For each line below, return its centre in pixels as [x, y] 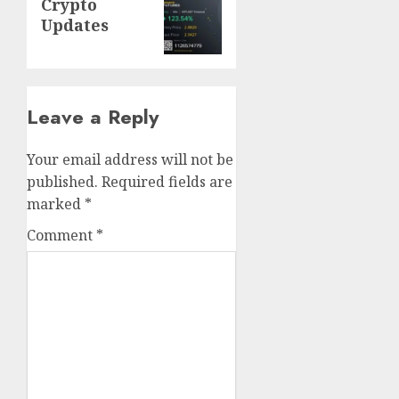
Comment [61, 236]
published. [62, 182]
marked [56, 204]
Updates [75, 25]
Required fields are [167, 182]
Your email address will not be [130, 160]
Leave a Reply [93, 117]
